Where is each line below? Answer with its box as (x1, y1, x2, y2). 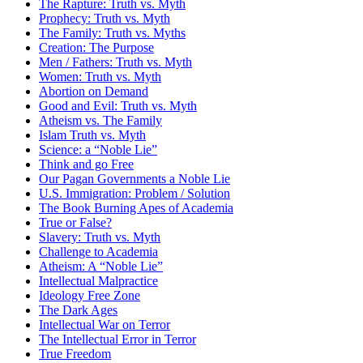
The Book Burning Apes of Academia (39, 200, 233, 215)
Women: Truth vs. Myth (39, 69, 161, 83)
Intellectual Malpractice (39, 273, 158, 288)
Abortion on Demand (39, 83, 148, 98)
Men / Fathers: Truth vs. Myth (39, 54, 192, 69)
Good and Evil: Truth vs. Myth (39, 98, 197, 113)
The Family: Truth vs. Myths (39, 25, 186, 40)
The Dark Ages (39, 302, 117, 317)
